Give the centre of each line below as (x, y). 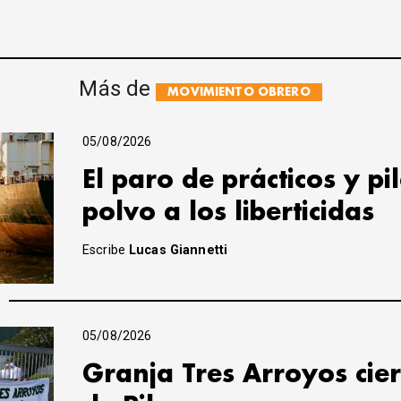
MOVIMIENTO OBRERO (239, 92)
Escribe (106, 251)
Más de (118, 89)
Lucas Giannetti (179, 251)
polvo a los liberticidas (228, 213)
